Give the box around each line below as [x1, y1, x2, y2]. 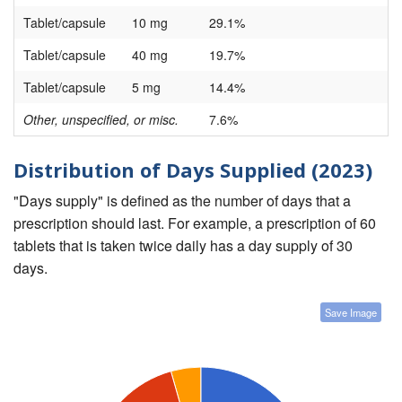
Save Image [325, 304, 377, 319]
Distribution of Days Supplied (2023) [13, 156, 372, 184]
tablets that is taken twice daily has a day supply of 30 [13, 234, 353, 256]
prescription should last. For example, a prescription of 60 [13, 212, 376, 233]
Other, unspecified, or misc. [23, 110, 179, 129]
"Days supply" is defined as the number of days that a [13, 189, 351, 211]
